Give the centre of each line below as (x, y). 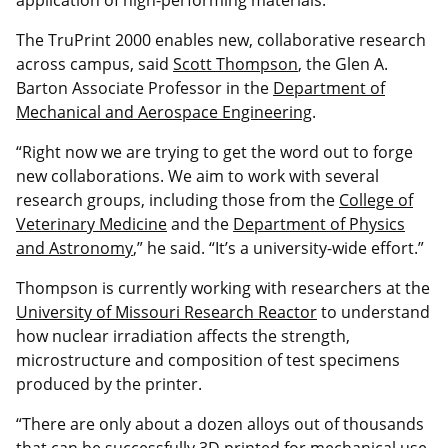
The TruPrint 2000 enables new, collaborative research (221, 39)
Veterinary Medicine (91, 223)
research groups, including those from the (177, 199)
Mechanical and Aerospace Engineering (164, 111)
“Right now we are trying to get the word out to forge (214, 151)
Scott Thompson (235, 63)
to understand (373, 311)
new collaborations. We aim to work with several (197, 175)
